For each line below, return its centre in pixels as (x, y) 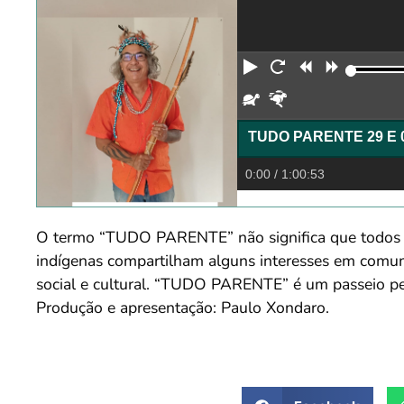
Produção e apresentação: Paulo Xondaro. (183, 308)
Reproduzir (304, 70)
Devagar (294, 102)
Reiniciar (321, 70)
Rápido (315, 102)
